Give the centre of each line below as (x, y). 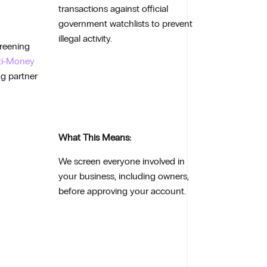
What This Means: (95, 138)
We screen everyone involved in (122, 161)
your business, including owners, (124, 176)
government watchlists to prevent (126, 24)
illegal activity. (86, 39)
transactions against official (114, 9)
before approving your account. (122, 191)
